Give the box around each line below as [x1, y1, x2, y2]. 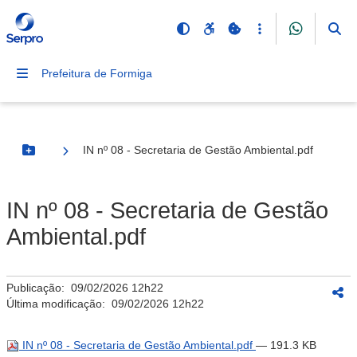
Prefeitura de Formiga [41, 67, 152, 80]
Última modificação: [6, 297, 112, 310]
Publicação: [6, 281, 71, 294]
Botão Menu [27, 150, 94, 163]
